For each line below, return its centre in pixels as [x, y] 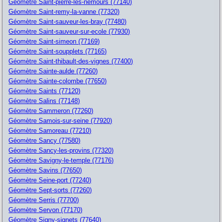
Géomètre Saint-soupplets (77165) [58, 51]
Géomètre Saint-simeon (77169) [54, 41]
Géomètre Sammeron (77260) [51, 111]
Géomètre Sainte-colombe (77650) [58, 81]
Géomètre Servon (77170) [46, 210]
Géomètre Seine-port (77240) [50, 180]
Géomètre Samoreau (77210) [50, 130]
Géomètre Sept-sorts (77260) [50, 190]
